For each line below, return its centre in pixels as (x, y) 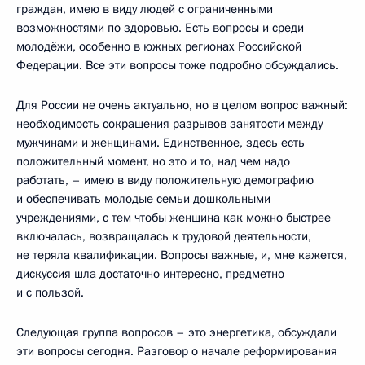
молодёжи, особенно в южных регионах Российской (159, 46)
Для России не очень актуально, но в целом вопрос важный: (182, 105)
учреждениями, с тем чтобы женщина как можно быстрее (174, 217)
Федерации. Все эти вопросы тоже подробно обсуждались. (178, 65)
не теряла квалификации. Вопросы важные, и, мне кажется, (182, 255)
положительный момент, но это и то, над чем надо (153, 161)
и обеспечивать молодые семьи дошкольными (143, 198)
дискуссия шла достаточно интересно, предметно (150, 273)
